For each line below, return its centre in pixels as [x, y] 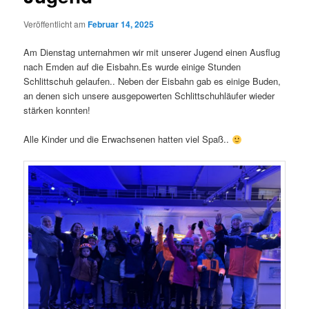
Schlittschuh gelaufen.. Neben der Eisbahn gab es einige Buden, [152, 81]
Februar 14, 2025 [121, 24]
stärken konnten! [60, 110]
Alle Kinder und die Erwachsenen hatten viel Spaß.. [128, 139]
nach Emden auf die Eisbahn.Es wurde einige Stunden [132, 67]
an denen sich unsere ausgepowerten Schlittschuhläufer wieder [149, 96]
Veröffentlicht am [56, 24]
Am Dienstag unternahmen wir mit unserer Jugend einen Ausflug [152, 52]
